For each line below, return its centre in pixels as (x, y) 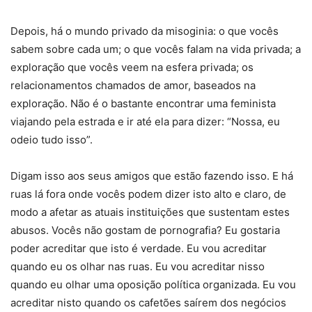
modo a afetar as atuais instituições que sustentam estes (150, 212)
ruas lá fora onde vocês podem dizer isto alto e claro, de (148, 194)
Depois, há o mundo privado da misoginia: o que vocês (145, 31)
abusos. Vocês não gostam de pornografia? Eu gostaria (145, 231)
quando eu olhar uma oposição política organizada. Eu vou (153, 285)
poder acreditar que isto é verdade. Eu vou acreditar (139, 249)
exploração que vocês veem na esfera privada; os (132, 68)
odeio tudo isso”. (52, 140)
